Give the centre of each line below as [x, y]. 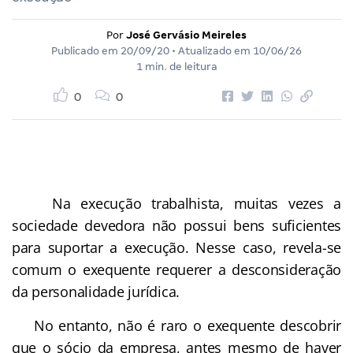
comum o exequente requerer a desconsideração [176, 269]
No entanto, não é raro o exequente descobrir [176, 325]
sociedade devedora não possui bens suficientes [176, 225]
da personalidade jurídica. [96, 291]
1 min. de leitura [176, 66]
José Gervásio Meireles [186, 35]
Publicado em [86, 50]
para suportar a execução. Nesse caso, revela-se [176, 247]
